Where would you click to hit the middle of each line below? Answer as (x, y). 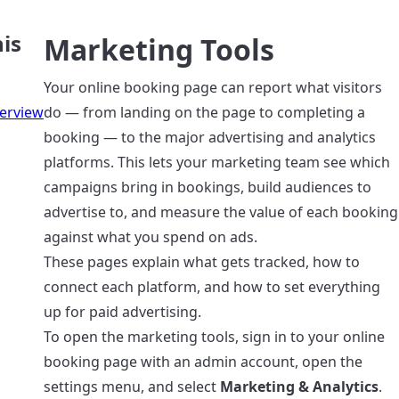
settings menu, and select (132, 387)
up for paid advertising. (122, 312)
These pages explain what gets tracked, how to (202, 262)
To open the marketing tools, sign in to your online (214, 337)
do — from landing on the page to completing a (204, 112)
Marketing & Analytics (299, 387)
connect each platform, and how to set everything (212, 287)
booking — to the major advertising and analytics (210, 137)
